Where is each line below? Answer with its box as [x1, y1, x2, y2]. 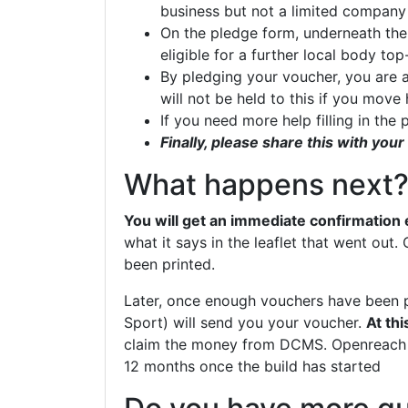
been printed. [123, 255, 215, 273]
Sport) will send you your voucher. [123, 313, 366, 331]
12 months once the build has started [123, 357, 381, 375]
